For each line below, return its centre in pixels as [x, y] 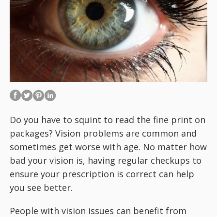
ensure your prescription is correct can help [102, 174]
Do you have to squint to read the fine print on [108, 120]
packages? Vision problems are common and [103, 133]
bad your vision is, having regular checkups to [106, 160]
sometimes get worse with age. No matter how [108, 147]
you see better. [41, 187]
